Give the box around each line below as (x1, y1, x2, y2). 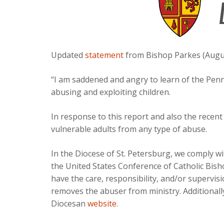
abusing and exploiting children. (51, 86, 170, 97)
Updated (51, 49, 85, 60)
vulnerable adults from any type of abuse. (51, 123, 207, 134)
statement (85, 49, 123, 60)
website (87, 198, 116, 209)
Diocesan (51, 198, 87, 209)
